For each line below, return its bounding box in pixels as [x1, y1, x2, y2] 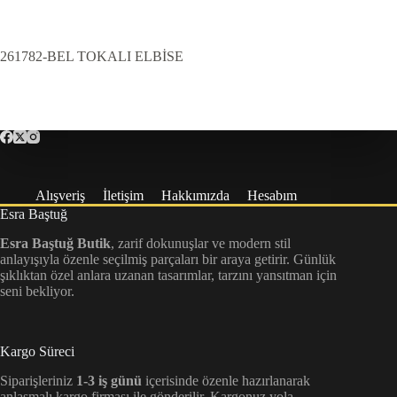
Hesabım [247, 188, 297, 204]
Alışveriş [35, 188, 85, 204]
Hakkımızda [161, 188, 230, 204]
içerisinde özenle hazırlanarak [142, 372, 310, 388]
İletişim [103, 188, 144, 204]
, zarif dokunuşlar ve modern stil [111, 235, 291, 251]
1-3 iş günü [76, 372, 142, 388]
